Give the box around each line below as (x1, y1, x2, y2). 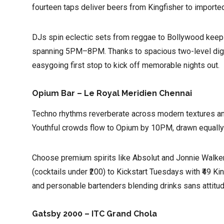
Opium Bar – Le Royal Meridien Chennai (32, 88, 192, 98)
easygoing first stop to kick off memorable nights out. (32, 60, 219, 70)
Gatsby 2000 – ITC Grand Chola (32, 209, 157, 219)
